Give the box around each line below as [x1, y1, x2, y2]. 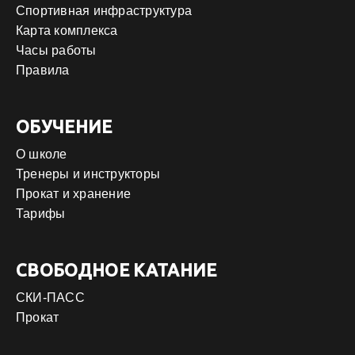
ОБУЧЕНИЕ [16, 116, 113, 137]
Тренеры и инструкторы [16, 167, 161, 181]
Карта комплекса [16, 24, 118, 38]
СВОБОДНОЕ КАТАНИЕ [16, 260, 217, 281]
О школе [16, 147, 67, 162]
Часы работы [16, 44, 97, 58]
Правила [16, 63, 70, 78]
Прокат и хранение [16, 187, 132, 201]
